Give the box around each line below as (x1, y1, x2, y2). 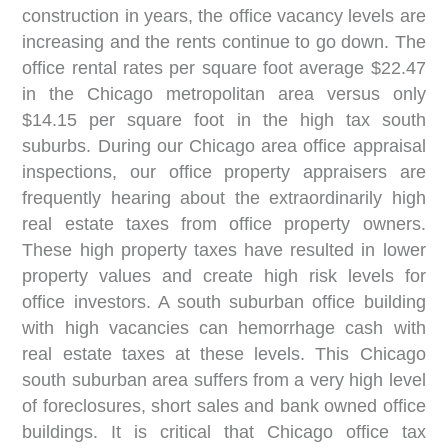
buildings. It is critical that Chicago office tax (22, 422, 426, 442)
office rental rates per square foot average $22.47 (22, 58, 426, 78)
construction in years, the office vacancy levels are (22, 6, 426, 26)
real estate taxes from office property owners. (22, 214, 426, 234)
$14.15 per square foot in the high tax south (22, 110, 426, 130)
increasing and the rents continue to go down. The (22, 32, 426, 52)
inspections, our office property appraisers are (22, 162, 426, 182)
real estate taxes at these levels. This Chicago (22, 344, 426, 364)
